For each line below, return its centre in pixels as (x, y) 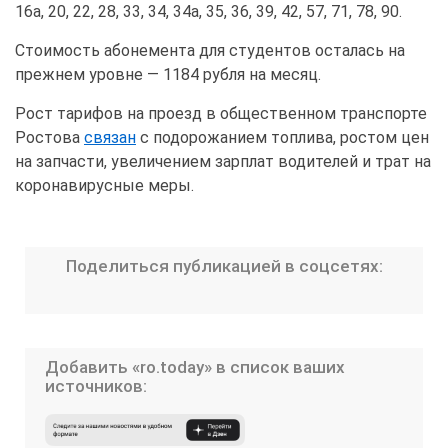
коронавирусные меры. (104, 186)
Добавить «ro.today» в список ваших (195, 367)
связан (110, 138)
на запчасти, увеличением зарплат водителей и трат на (223, 162)
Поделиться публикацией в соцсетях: (224, 266)
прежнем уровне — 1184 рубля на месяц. (168, 75)
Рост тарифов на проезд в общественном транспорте (221, 114)
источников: (96, 386)
